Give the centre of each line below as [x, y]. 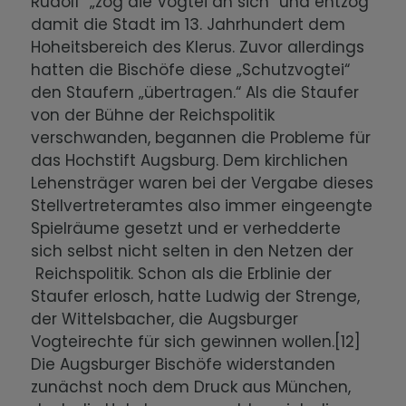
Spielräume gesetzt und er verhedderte [186, 229]
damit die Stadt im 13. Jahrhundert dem [188, 25]
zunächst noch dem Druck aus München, [191, 387]
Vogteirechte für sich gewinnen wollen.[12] [196, 342]
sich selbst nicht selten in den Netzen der [193, 251]
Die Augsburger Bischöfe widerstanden [184, 365]
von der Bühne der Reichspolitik [153, 116]
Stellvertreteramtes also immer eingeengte [202, 206]
